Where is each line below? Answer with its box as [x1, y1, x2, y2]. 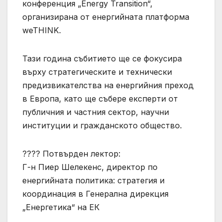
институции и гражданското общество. [22, 120, 182, 131]
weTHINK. [22, 25, 61, 36]
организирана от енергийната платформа [22, 12, 189, 22]
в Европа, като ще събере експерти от [22, 94, 178, 104]
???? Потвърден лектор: [22, 149, 120, 159]
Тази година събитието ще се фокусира [22, 54, 182, 64]
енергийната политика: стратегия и [22, 175, 165, 186]
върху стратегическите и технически [22, 67, 172, 77]
